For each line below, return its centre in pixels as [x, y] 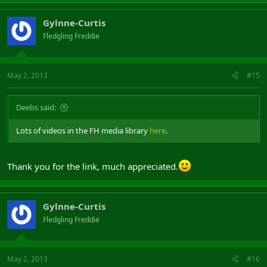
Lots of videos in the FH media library [83, 130]
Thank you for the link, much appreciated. [93, 166]
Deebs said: [36, 107]
